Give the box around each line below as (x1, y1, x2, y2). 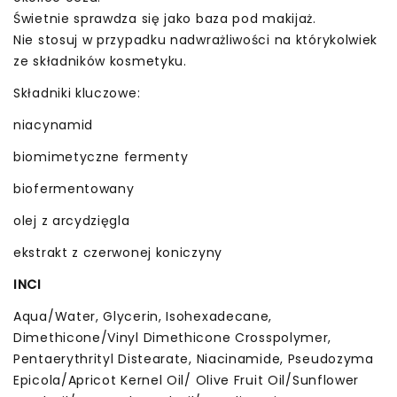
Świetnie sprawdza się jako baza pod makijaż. (13, 9, 316, 27)
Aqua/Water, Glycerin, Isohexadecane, (13, 307, 273, 325)
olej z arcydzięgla (13, 211, 130, 230)
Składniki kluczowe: (13, 83, 141, 102)
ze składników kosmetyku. (13, 51, 187, 70)
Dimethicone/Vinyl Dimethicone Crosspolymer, (13, 328, 332, 346)
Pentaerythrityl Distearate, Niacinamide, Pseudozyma (13, 349, 374, 368)
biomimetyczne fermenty (13, 147, 189, 166)
